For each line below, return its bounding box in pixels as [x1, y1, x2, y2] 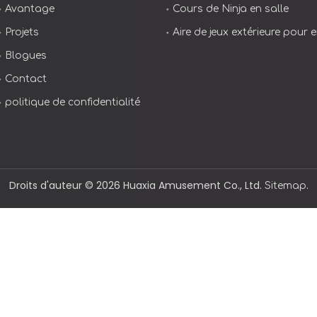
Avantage [4, 4, 54, 15]
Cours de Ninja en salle [172, 4, 289, 15]
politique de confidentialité [4, 97, 140, 108]
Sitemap [264, 180, 306, 192]
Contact [4, 74, 47, 85]
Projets [4, 27, 39, 38]
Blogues [4, 50, 47, 62]
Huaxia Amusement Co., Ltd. [120, 178, 265, 193]
